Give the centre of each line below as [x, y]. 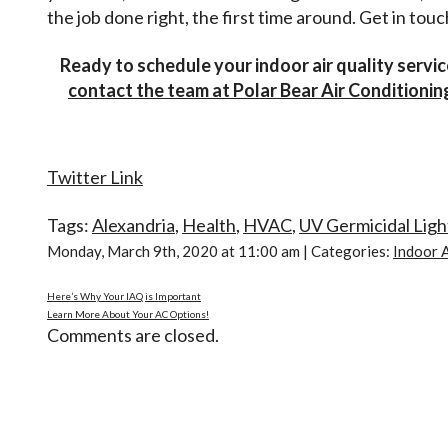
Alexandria [133, 224]
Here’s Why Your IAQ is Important [124, 296]
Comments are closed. [133, 335]
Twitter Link [95, 176]
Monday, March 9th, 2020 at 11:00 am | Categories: [220, 250]
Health [209, 224]
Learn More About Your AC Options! [128, 314]
